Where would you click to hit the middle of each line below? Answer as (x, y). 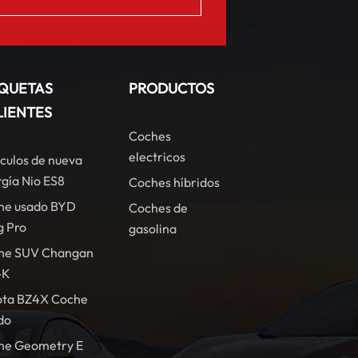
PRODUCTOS (172, 89)
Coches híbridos (175, 183)
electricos (157, 157)
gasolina (153, 229)
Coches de (159, 208)
